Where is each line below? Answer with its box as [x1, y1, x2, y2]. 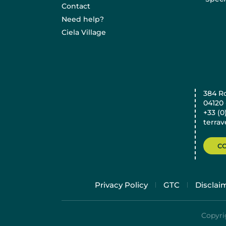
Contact [62, 2, 90, 11]
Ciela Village [62, 28, 106, 37]
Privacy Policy [95, 180, 148, 190]
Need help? [62, 15, 104, 24]
